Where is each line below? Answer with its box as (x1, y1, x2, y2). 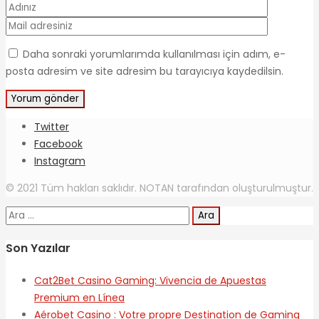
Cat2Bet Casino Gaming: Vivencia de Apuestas (34, 273, 266, 288)
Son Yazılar (6, 240, 70, 257)
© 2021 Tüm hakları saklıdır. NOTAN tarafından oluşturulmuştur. (6, 180, 313, 195)
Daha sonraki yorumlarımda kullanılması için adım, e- (23, 46, 286, 61)
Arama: (5, 206, 41, 221)
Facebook (34, 136, 83, 151)
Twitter (34, 119, 69, 134)
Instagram (34, 153, 85, 168)
